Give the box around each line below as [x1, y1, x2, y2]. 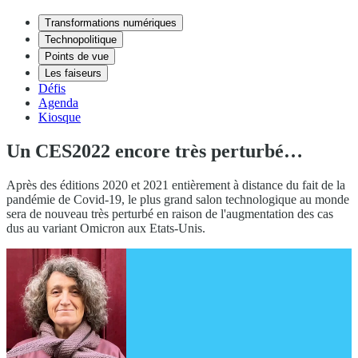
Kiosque [38, 110, 81, 124]
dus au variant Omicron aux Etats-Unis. [6, 221, 205, 235]
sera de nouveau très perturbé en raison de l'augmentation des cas [6, 206, 333, 221]
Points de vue [45, 50, 109, 62]
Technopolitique [45, 34, 117, 46]
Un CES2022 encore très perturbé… [6, 140, 303, 161]
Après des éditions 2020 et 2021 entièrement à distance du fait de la [6, 177, 345, 192]
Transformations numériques [45, 17, 177, 29]
